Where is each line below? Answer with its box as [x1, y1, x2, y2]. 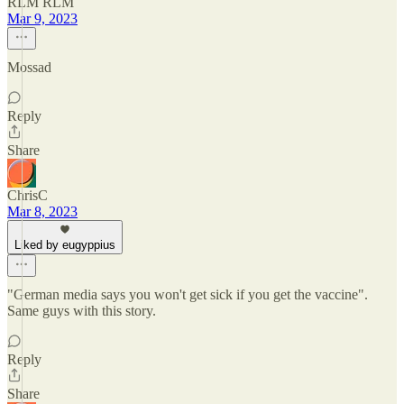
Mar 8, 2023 [7, 204, 78, 219]
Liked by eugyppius [14, 238, 115, 252]
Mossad [7, 60, 51, 75]
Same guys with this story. [7, 303, 156, 318]
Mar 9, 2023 [7, 11, 78, 26]
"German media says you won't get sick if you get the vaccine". [7, 287, 368, 302]
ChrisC [7, 188, 48, 203]
